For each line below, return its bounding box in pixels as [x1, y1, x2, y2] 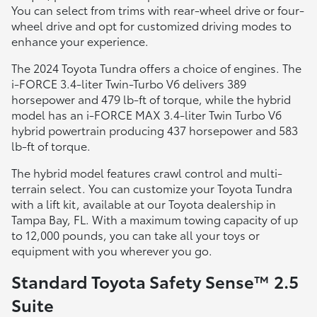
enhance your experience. [11, 33, 149, 50]
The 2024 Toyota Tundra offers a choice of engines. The [11, 59, 301, 76]
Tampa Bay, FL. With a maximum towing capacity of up [11, 211, 298, 228]
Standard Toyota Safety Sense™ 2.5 [11, 269, 299, 294]
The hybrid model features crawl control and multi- [11, 164, 282, 181]
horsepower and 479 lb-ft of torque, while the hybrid [11, 91, 291, 108]
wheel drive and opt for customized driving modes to [11, 17, 292, 34]
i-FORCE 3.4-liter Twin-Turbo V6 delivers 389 [11, 75, 246, 92]
